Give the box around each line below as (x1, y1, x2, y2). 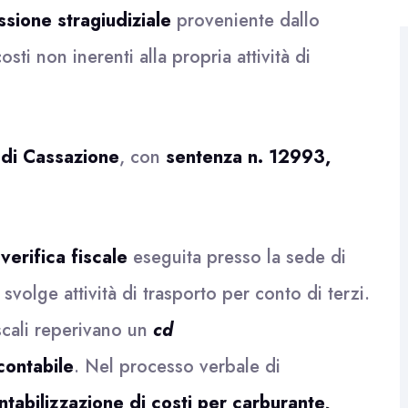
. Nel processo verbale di (74, 353, 280, 380)
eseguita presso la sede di (127, 244, 346, 270)
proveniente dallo (171, 7, 320, 34)
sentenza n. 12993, (166, 144, 331, 170)
